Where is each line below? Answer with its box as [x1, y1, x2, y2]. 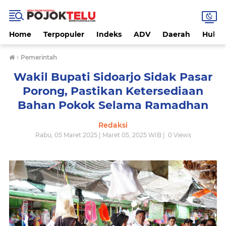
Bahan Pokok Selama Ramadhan [18, 98, 208, 112]
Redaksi [98, 121, 128, 130]
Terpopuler [43, 30, 84, 39]
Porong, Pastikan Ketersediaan [23, 84, 203, 98]
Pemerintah [21, 53, 57, 61]
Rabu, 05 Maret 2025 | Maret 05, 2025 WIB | [35, 131, 166, 139]
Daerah [162, 30, 190, 39]
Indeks [96, 30, 122, 39]
